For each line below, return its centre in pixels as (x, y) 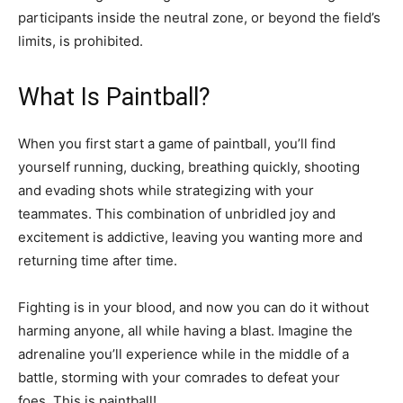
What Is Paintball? (114, 97)
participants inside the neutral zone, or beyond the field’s (199, 18)
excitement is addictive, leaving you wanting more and (190, 237)
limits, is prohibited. (81, 41)
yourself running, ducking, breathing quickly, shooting (189, 167)
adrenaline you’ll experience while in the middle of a (184, 354)
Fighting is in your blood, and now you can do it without (193, 307)
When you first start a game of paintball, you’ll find (177, 143)
